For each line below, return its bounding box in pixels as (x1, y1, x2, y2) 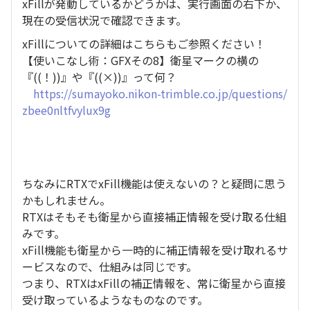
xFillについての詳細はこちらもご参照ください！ (22, 35, 266, 52)
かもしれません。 (22, 192, 111, 208)
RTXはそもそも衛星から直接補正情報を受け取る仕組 (22, 208, 286, 225)
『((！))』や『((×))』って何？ (22, 69, 176, 85)
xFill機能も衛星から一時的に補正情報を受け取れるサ (22, 241, 288, 258)
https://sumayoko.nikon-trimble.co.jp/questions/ (33, 85, 287, 102)
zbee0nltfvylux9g (22, 102, 111, 118)
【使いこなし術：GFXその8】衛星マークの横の (22, 52, 259, 69)
